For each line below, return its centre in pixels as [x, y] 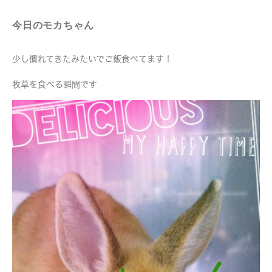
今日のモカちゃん [53, 25]
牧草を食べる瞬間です [55, 84]
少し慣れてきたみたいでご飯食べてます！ [92, 59]
